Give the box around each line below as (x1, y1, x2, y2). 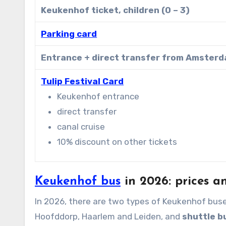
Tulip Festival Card (41, 76, 124, 86)
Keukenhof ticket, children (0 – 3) (41, 5, 190, 15)
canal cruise (57, 121, 105, 132)
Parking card (41, 28, 97, 39)
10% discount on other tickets (57, 136, 178, 147)
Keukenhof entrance (57, 91, 140, 101)
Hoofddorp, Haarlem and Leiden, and (35, 211, 182, 221)
